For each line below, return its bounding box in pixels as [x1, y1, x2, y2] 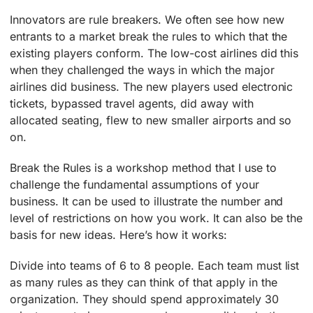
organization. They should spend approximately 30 [10, 292, 279, 307]
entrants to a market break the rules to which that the [10, 29, 288, 44]
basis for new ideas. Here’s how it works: [10, 228, 227, 242]
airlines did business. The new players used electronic [10, 80, 293, 94]
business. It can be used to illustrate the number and [10, 194, 284, 209]
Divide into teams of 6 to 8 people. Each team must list [10, 259, 300, 273]
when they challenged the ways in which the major [10, 63, 275, 78]
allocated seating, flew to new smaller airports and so [10, 113, 292, 128]
